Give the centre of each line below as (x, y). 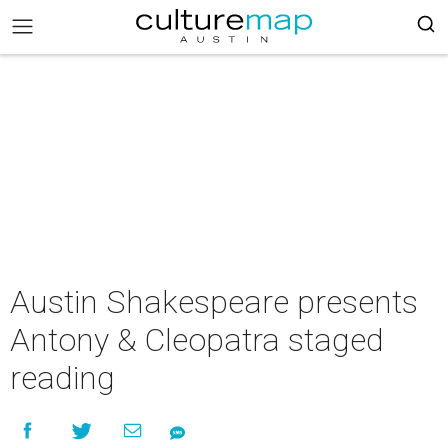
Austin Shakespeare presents (214, 302)
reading (62, 378)
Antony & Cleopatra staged (197, 340)
